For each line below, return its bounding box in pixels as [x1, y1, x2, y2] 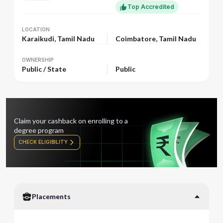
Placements [32, 192, 71, 201]
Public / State [22, 65, 66, 73]
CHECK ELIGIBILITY [18, 139, 68, 145]
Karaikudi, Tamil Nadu [22, 34, 95, 43]
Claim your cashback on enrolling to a [14, 116, 128, 125]
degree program [14, 125, 64, 134]
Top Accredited [127, 3, 174, 10]
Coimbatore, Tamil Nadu [115, 34, 196, 43]
